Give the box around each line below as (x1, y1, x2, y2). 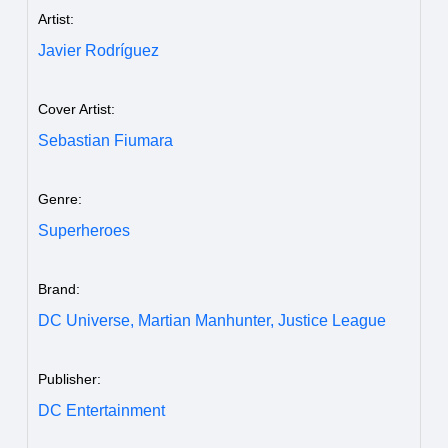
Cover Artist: (38, 100, 115, 117)
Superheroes (38, 221, 130, 239)
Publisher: (38, 370, 101, 387)
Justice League (278, 311, 386, 329)
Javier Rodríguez (38, 41, 159, 59)
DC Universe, (38, 311, 134, 329)
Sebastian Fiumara (38, 131, 173, 149)
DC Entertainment (38, 401, 165, 419)
